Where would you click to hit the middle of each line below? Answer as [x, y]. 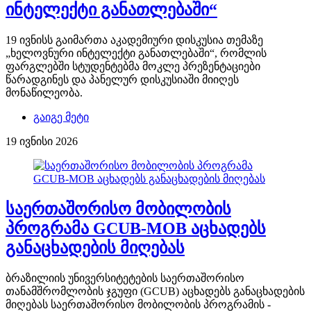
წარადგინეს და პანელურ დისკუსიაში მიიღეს [122, 80]
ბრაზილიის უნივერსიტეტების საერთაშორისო [125, 278]
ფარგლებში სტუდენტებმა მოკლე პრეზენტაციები [133, 67]
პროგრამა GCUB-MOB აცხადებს [136, 229]
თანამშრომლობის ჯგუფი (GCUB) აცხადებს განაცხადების [155, 292]
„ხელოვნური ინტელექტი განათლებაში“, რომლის [136, 53]
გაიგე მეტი [61, 117]
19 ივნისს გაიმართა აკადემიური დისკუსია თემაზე [134, 40]
